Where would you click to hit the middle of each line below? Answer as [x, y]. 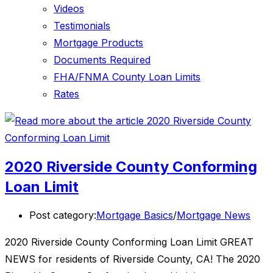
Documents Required [102, 60]
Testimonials [82, 26]
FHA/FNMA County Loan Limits [127, 77]
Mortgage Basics [135, 215]
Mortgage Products [98, 43]
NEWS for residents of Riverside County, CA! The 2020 [133, 259]
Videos [69, 9]
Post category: [63, 215]
